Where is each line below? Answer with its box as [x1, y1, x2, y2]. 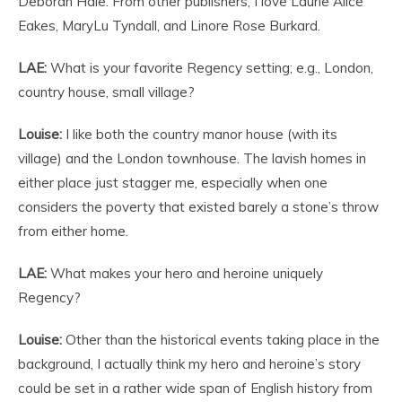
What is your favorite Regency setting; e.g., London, [47, 58, 373, 76]
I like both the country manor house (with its [62, 125, 337, 143]
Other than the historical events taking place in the [62, 330, 380, 348]
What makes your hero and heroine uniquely [47, 264, 323, 282]
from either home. [18, 222, 128, 240]
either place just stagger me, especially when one [18, 173, 328, 191]
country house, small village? [18, 83, 195, 100]
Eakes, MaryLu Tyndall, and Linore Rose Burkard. [18, 16, 320, 34]
